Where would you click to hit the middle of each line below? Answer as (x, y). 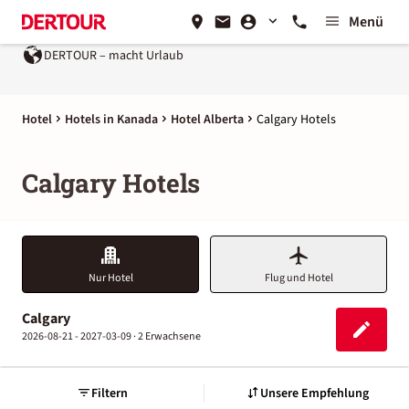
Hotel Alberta (207, 120)
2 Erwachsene (169, 336)
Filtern (109, 393)
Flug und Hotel (299, 278)
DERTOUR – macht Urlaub (114, 55)
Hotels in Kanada (111, 120)
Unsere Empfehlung (314, 393)
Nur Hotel (110, 278)
